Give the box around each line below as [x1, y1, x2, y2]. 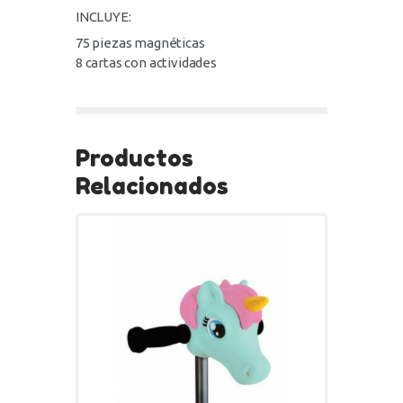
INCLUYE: [76, 8, 131, 24]
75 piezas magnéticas [76, 35, 205, 51]
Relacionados [76, 171, 228, 200]
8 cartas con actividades [76, 55, 217, 71]
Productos [76, 143, 193, 172]
